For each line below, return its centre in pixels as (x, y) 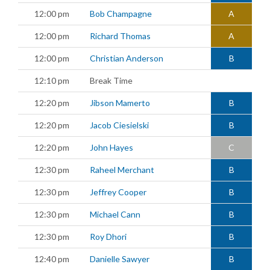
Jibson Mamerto (120, 102)
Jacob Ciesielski (119, 125)
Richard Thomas (120, 36)
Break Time (111, 80)
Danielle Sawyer (120, 259)
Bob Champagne (121, 13)
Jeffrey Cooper (118, 192)
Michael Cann (115, 214)
